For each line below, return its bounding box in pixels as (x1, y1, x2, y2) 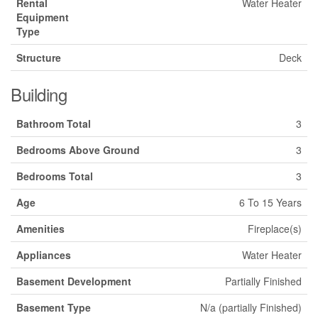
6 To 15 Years (239, 194, 302, 209)
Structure (16, 50, 61, 65)
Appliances (16, 247, 71, 262)
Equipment (16, 9, 69, 24)
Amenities (16, 221, 65, 236)
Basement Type (16, 300, 91, 314)
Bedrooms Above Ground (16, 142, 140, 157)
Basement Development (16, 273, 131, 288)
